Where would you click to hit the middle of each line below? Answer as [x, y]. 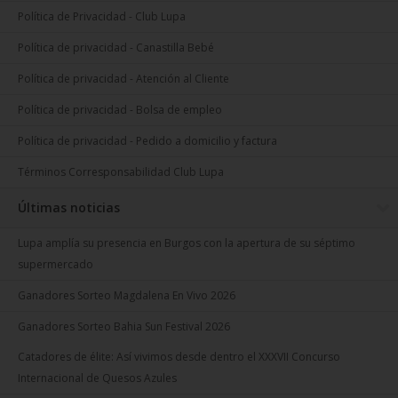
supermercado [56, 264]
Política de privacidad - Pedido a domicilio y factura [147, 140]
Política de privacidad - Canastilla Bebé [116, 47]
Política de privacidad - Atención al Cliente [123, 78]
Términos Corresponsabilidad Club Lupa [121, 171]
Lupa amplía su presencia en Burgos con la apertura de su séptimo [187, 243]
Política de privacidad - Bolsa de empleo [120, 109]
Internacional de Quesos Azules [97, 378]
